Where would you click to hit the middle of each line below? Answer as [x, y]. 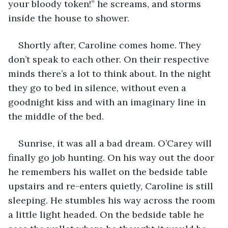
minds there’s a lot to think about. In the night [111, 73]
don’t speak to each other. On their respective [110, 59]
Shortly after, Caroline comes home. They [111, 45]
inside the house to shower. [69, 18]
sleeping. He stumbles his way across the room [113, 200]
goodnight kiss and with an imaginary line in [108, 102]
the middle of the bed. [56, 116]
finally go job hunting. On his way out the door [112, 157]
